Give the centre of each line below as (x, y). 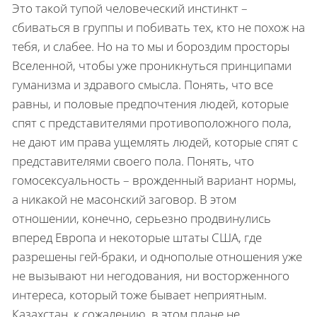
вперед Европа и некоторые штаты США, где (137, 237)
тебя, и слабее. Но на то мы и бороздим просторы (151, 46)
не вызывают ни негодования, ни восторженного (151, 275)
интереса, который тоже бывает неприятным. (139, 294)
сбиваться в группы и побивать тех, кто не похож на (158, 27)
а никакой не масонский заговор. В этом (124, 199)
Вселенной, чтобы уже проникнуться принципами (152, 65)
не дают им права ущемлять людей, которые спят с (155, 142)
